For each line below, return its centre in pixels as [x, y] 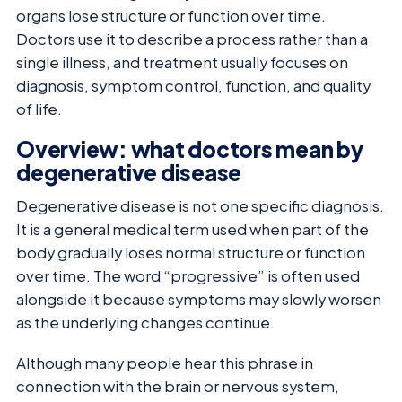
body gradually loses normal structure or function [191, 253]
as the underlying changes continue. [145, 323]
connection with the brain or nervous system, [178, 386]
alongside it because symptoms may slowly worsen [199, 300]
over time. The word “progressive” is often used [188, 276]
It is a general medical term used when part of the [192, 230]
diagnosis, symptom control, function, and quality [193, 85]
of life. [39, 109]
